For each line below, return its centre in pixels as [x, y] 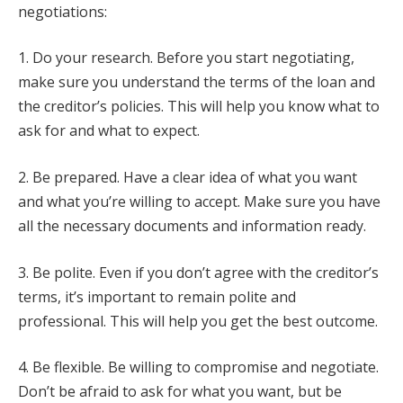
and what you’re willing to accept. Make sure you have [199, 202]
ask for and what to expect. [109, 131]
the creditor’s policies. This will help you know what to [199, 107]
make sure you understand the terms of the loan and [197, 82]
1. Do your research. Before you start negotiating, [186, 58]
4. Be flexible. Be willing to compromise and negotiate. [198, 367]
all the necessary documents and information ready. [192, 226]
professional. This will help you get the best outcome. [198, 321]
